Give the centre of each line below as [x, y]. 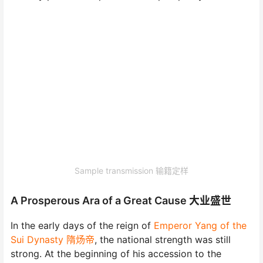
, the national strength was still [163, 239]
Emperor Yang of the [200, 225]
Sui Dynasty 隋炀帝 [53, 239]
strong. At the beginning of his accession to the [116, 253]
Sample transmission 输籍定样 [131, 171]
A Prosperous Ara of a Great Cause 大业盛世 [121, 200]
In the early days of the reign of [82, 225]
